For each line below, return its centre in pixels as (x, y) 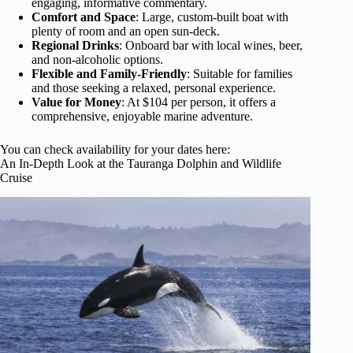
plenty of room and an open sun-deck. (126, 32)
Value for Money (76, 102)
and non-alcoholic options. (97, 60)
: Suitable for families (240, 74)
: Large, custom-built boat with (212, 17)
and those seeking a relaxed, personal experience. (154, 88)
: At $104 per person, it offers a (199, 102)
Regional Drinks (75, 46)
